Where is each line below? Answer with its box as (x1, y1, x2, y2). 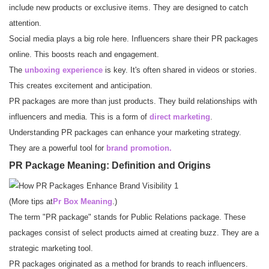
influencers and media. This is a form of (9, 112, 150, 122)
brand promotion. (106, 144, 172, 153)
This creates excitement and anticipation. (9, 81, 153, 91)
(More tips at (9, 197, 53, 207)
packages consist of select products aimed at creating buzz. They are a (9, 228, 259, 238)
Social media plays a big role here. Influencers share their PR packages (9, 34, 258, 44)
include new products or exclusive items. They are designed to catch (9, 3, 248, 13)
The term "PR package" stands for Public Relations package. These (9, 213, 246, 222)
